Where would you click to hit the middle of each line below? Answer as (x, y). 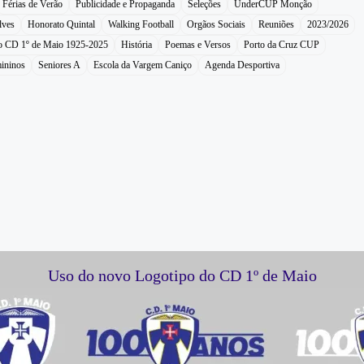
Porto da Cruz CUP (281, 45)
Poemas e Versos (197, 45)
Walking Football (141, 25)
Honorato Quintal (61, 25)
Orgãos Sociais (216, 25)
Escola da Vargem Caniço (142, 65)
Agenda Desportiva (242, 65)
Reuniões (276, 25)
